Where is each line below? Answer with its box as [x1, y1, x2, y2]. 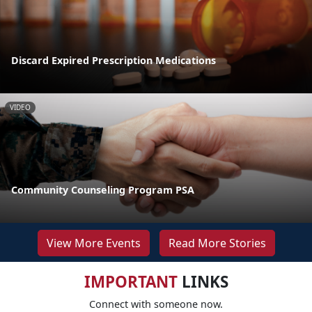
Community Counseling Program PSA [11, 182, 194, 196]
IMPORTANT [84, 270, 178, 292]
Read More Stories [168, 235, 266, 251]
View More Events [46, 235, 141, 251]
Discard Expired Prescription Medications [11, 53, 216, 67]
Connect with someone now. [89, 297, 223, 311]
